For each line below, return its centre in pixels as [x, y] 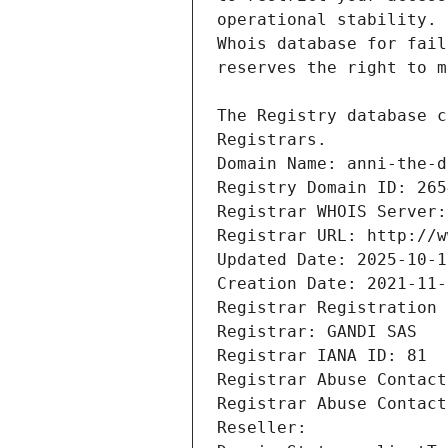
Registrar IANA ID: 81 [322, 356]
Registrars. [272, 140]
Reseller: [267, 428]
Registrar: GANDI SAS [317, 332]
